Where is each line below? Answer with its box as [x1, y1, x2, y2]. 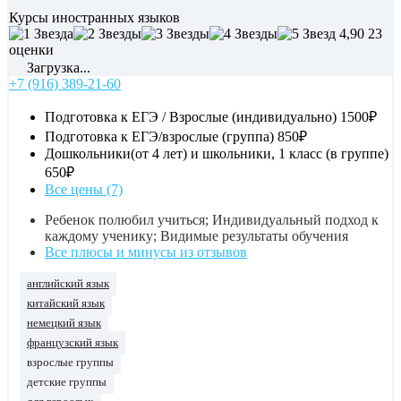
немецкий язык [27, 317, 101, 330]
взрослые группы [27, 356, 114, 370]
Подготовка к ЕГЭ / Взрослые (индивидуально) [45, 109, 337, 125]
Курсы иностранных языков [9, 10, 180, 26]
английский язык [27, 277, 109, 291]
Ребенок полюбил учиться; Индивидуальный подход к [45, 212, 379, 228]
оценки [9, 42, 54, 58]
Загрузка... [23, 60, 90, 76]
